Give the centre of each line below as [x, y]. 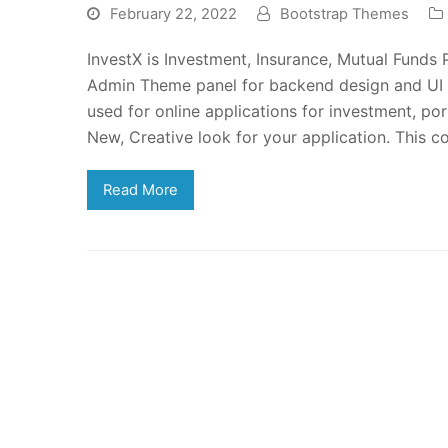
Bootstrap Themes [344, 13]
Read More [140, 189]
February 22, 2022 [173, 13]
